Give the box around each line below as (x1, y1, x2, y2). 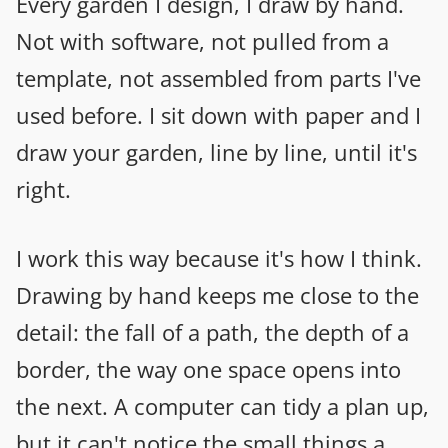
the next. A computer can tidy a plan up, (16, 390, 429, 421)
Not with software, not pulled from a (16, 25, 389, 56)
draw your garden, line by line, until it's (16, 136, 417, 167)
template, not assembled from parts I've (16, 62, 421, 93)
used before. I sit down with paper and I (16, 99, 421, 130)
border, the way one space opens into (16, 353, 401, 384)
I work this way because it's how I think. (16, 242, 422, 273)
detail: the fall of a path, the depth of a (16, 316, 409, 347)
